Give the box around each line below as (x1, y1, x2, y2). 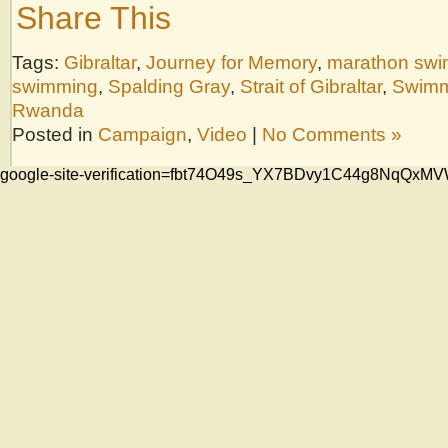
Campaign (98, 123, 187, 145)
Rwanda (12, 99, 84, 121)
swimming (12, 75, 98, 97)
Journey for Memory (146, 51, 317, 73)
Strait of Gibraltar (240, 75, 382, 97)
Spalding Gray (108, 75, 230, 97)
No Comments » (262, 123, 402, 145)
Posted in (12, 123, 98, 145)
